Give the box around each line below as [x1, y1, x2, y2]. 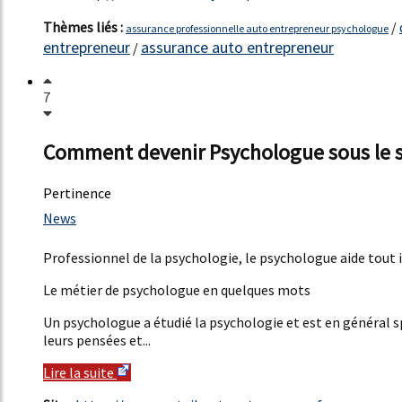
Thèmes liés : [43, 18, 126, 37]
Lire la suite [43, 363, 117, 381]
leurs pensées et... [43, 330, 151, 349]
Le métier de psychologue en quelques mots [43, 280, 310, 299]
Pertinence [43, 183, 111, 202]
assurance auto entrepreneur [141, 37, 334, 58]
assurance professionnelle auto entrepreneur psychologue [126, 22, 389, 36]
